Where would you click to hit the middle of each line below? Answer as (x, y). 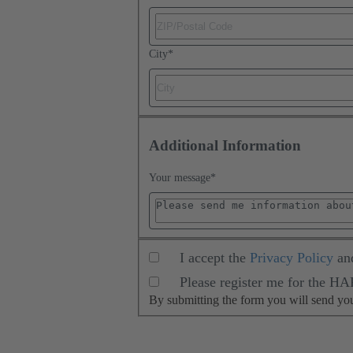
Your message (180, 177)
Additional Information (225, 146)
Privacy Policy (292, 258)
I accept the (213, 258)
